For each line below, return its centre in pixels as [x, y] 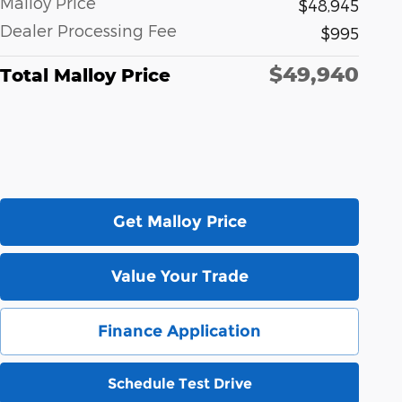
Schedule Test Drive [179, 384]
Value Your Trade [179, 276]
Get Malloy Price [179, 221]
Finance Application [179, 331]
